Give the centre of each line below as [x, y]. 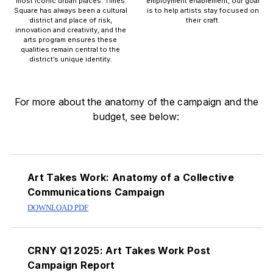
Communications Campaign [96, 192]
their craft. [203, 20]
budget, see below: [136, 116]
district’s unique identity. [70, 59]
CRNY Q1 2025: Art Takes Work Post [119, 250]
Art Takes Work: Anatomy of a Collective [131, 177]
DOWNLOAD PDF [58, 207]
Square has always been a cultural [70, 10]
